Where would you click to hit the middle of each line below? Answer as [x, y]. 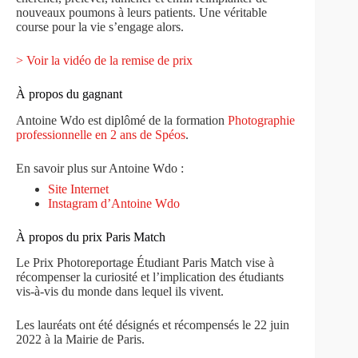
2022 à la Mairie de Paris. [80, 340]
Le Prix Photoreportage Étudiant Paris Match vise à [145, 263]
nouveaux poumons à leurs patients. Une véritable [141, 12]
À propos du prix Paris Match [91, 237]
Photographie [261, 120]
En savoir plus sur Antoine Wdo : [100, 168]
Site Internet [78, 189]
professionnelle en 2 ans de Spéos [101, 134]
